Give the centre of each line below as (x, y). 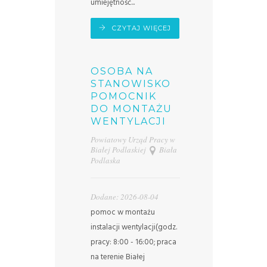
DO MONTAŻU (131, 109)
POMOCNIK (123, 97)
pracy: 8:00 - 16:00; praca (133, 243)
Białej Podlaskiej (118, 150)
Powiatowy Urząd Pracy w (133, 140)
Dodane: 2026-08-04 (124, 197)
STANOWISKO (131, 84)
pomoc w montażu (122, 213)
